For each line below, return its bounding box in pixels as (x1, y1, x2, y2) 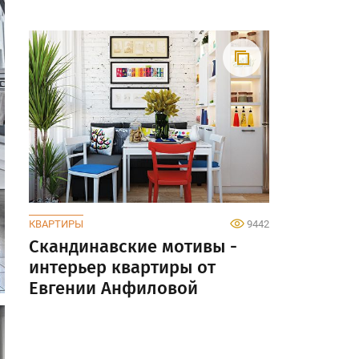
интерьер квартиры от (29, 256, 216, 279)
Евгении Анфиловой (29, 277, 198, 300)
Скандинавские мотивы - (29, 236, 237, 258)
